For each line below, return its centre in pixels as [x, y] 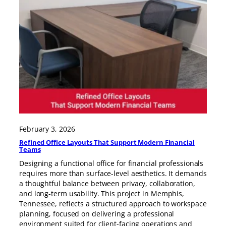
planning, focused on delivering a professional [97, 214]
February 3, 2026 [47, 129]
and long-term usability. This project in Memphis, [102, 194]
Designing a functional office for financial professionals [111, 163]
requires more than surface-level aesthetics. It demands [113, 174]
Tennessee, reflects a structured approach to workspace [113, 204]
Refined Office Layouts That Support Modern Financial [107, 143]
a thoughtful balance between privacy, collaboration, [107, 184]
